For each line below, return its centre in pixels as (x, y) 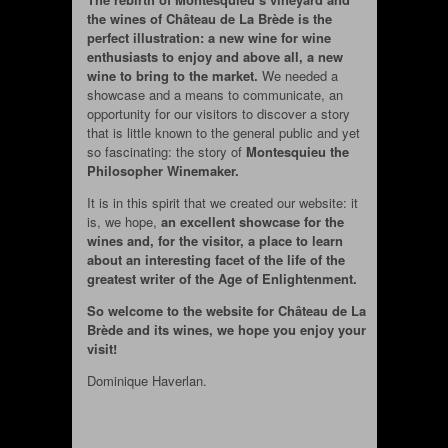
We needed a (297, 75)
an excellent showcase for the (252, 221)
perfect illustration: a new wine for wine (208, 37)
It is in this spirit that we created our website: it (222, 202)
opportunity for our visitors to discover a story (218, 113)
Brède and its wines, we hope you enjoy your (226, 329)
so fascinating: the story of (164, 151)
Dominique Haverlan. (146, 380)
